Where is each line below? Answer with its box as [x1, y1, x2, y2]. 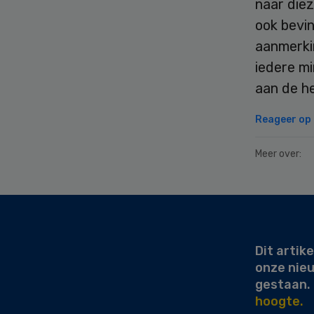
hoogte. [255, 293, 303, 309]
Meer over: [255, 147, 301, 160]
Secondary [9, 191, 97, 212]
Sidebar [9, 208, 73, 228]
